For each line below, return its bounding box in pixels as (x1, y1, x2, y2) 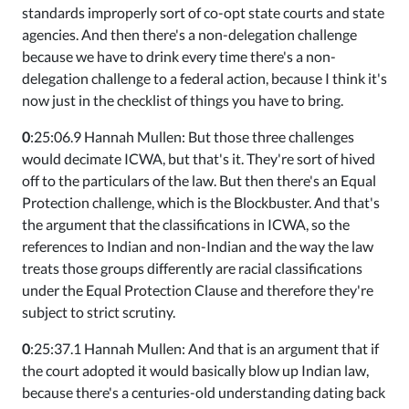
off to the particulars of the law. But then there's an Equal (22, 172, 376, 189)
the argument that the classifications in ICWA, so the (22, 215, 350, 233)
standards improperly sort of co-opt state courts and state (22, 4, 384, 21)
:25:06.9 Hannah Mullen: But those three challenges (30, 128, 354, 145)
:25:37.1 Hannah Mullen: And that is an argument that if (30, 340, 379, 357)
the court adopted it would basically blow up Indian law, (22, 362, 369, 379)
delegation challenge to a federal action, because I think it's (22, 69, 387, 87)
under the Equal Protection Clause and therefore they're (22, 281, 373, 299)
